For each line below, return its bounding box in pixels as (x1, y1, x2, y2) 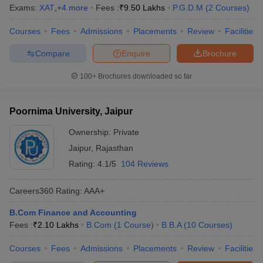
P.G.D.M (173, 3, 203, 12)
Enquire (122, 48, 150, 58)
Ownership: (69, 127, 113, 137)
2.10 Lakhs (38, 220, 79, 230)
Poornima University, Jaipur (9, 106, 133, 116)
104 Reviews (121, 159, 168, 168)
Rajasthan (96, 143, 133, 153)
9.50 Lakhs (124, 3, 165, 12)
